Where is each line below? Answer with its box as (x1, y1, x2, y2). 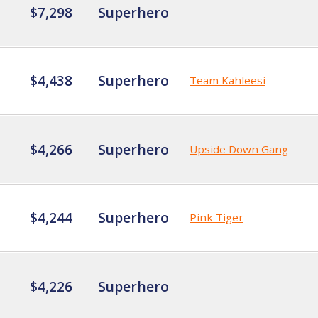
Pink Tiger (190, 209, 243, 224)
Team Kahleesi (190, 72, 265, 87)
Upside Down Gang (190, 141, 288, 156)
